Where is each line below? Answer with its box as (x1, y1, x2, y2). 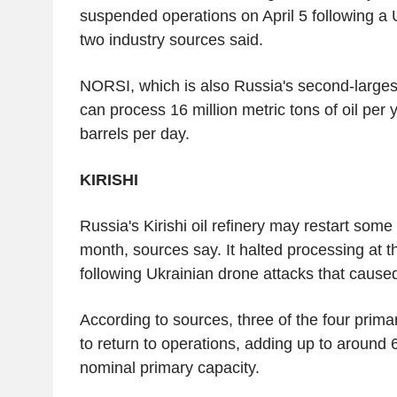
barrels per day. (79, 124, 190, 143)
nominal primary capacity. (79, 358, 260, 377)
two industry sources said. (79, 30, 263, 49)
